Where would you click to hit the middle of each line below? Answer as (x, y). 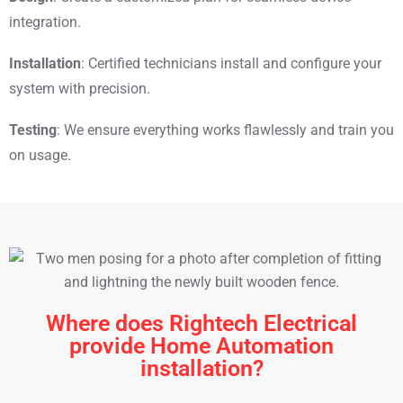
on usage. (40, 156)
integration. (45, 22)
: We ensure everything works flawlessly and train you (225, 130)
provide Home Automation (201, 346)
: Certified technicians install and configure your (231, 64)
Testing (33, 130)
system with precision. (80, 89)
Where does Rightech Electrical (201, 324)
